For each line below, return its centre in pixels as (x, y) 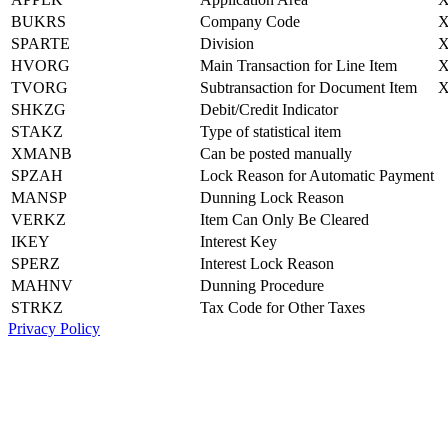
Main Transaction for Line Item (298, 65)
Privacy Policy (54, 328)
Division (227, 43)
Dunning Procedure (262, 285)
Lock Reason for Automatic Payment (317, 175)
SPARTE (40, 43)
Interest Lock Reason (267, 263)
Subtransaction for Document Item (308, 87)
